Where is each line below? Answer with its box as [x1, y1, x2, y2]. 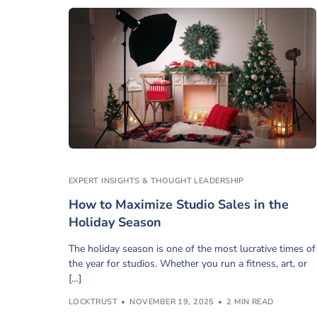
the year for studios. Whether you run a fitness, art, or [69, 257, 307, 271]
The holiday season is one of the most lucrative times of [69, 242, 316, 256]
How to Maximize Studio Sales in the [69, 196, 289, 214]
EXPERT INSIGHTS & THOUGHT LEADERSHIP [69, 175, 244, 187]
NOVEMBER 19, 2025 [129, 296, 214, 307]
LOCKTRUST [69, 296, 117, 307]
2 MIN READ [226, 296, 274, 307]
